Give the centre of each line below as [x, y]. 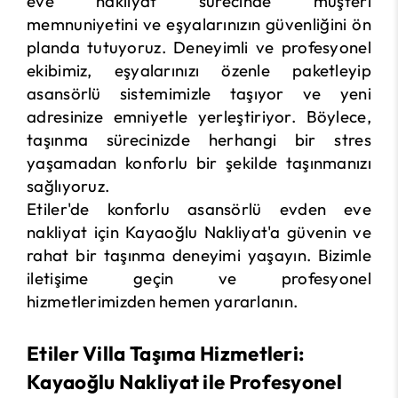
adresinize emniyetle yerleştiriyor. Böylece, [199, 117]
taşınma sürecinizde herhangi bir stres [199, 140]
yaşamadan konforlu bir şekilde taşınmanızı [199, 163]
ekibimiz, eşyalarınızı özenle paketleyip [199, 71]
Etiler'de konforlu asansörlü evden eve [199, 209]
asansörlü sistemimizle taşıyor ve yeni [199, 94]
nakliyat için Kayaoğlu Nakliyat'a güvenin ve [199, 232]
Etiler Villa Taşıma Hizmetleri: [166, 354]
